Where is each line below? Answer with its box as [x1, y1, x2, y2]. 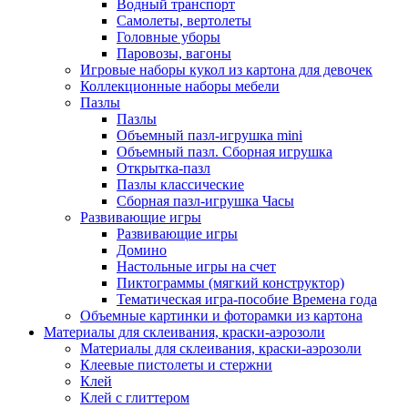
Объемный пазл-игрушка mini [117, 127, 302, 143]
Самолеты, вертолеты [117, 13, 251, 28]
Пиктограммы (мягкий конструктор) [117, 275, 344, 291]
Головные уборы [117, 29, 220, 45]
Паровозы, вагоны [117, 46, 231, 61]
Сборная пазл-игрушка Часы [117, 193, 294, 209]
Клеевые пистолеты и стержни [80, 357, 272, 372]
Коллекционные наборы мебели [80, 78, 280, 94]
